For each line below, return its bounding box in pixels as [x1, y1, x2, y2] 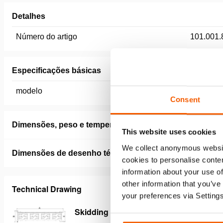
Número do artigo [16, 32, 77, 41]
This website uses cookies [121, 127, 216, 136]
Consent [170, 95, 200, 104]
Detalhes [12, 12, 45, 20]
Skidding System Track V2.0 [75, 206, 180, 218]
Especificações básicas [12, 66, 101, 75]
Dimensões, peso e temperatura [12, 120, 132, 129]
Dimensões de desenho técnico [12, 149, 131, 157]
